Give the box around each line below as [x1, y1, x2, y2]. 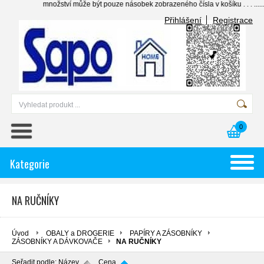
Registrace [213, 15, 253, 25]
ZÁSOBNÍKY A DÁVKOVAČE [12, 237, 103, 246]
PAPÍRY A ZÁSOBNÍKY [130, 229, 202, 237]
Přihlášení [164, 15, 202, 25]
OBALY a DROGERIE [46, 229, 114, 237]
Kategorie [10, 156, 49, 171]
